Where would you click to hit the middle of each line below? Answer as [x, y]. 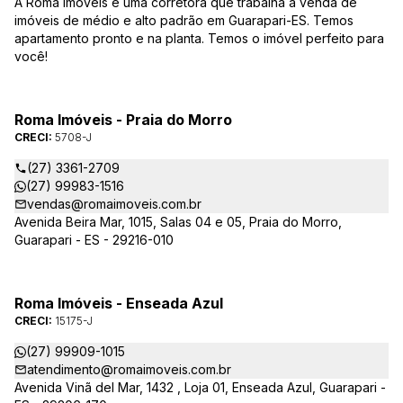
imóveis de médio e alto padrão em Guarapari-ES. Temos [184, 20]
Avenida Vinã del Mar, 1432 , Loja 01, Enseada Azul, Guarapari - [200, 387]
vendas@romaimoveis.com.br [114, 204]
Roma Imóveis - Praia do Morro [123, 120]
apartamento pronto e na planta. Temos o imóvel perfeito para [199, 38]
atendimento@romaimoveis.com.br [129, 369]
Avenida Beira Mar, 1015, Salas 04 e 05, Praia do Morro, [178, 222]
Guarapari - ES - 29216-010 [94, 240]
